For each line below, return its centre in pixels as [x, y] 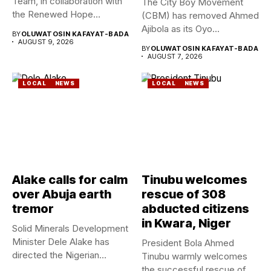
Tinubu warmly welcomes [194, 256]
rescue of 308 [184, 194]
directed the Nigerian [56, 255]
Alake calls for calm [70, 180]
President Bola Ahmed [188, 243]
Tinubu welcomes [194, 180]
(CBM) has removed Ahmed [200, 15]
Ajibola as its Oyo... [181, 28]
